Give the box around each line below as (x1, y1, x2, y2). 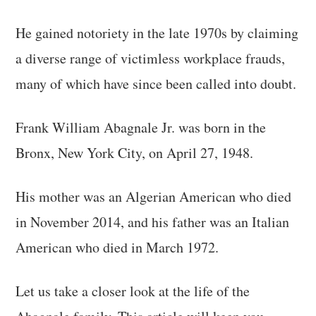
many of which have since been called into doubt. (16, 74, 297, 94)
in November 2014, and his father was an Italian (16, 212, 290, 232)
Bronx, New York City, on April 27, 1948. (16, 143, 259, 163)
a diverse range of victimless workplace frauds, (16, 49, 286, 68)
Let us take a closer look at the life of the (16, 281, 250, 301)
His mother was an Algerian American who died (16, 187, 292, 207)
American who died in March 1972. (16, 238, 219, 257)
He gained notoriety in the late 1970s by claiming (16, 23, 299, 43)
